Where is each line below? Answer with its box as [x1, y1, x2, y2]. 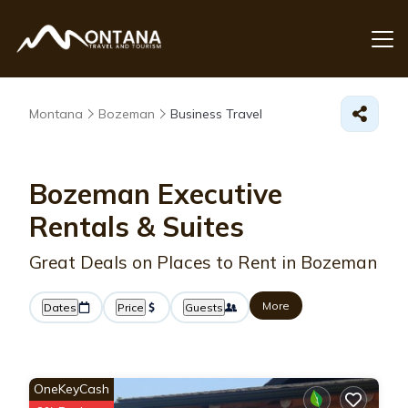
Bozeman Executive [29, 177, 282, 211]
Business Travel [170, 106, 262, 122]
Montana [29, 106, 83, 122]
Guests [185, 301, 223, 314]
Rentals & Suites [29, 209, 244, 244]
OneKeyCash [34, 381, 109, 397]
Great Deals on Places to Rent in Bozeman [29, 251, 377, 273]
